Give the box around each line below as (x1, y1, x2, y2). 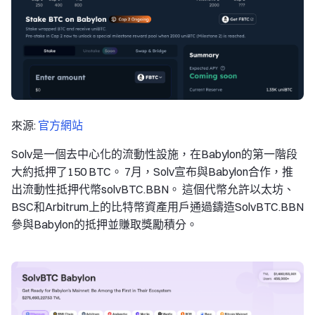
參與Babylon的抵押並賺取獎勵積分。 (11, 217, 198, 232)
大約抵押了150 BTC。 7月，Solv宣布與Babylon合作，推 (11, 165, 293, 179)
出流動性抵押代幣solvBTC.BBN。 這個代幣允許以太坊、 (11, 182, 295, 197)
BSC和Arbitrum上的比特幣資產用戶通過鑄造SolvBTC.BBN (11, 200, 304, 214)
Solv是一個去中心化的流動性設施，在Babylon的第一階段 (11, 147, 297, 162)
